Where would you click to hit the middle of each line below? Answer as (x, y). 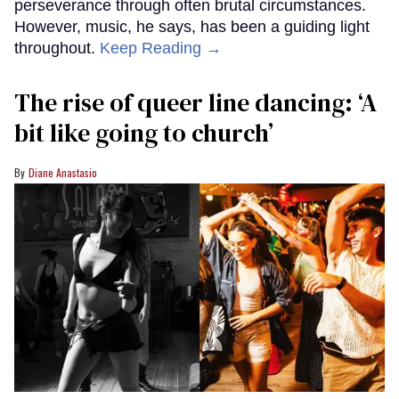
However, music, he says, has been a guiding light (192, 27)
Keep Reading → (161, 49)
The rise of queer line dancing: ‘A (195, 103)
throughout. (57, 49)
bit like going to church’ (144, 133)
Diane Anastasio (63, 173)
